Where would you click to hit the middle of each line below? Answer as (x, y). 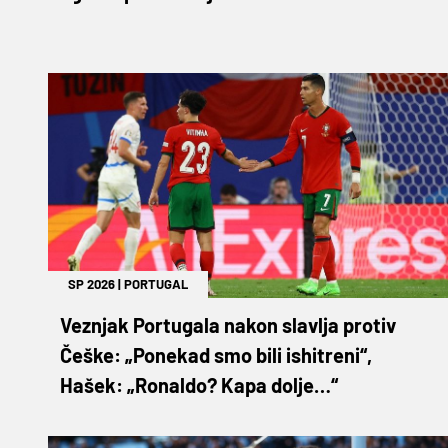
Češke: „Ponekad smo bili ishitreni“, (216, 354)
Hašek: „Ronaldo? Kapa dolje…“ (199, 384)
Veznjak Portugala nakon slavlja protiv (228, 324)
